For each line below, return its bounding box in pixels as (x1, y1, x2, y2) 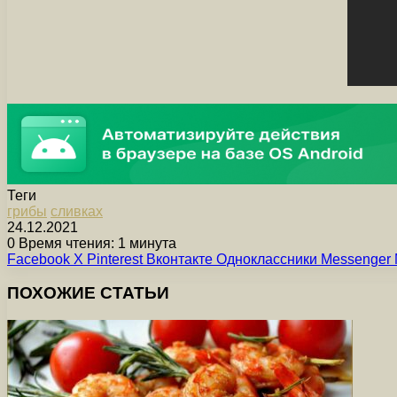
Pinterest (87, 251, 143, 267)
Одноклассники (216, 251, 317, 267)
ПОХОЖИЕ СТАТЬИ (7, 284, 169, 303)
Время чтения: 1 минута (15, 235, 176, 251)
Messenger (321, 251, 391, 267)
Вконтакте (146, 251, 213, 267)
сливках (51, 203, 103, 219)
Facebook (7, 251, 70, 267)
